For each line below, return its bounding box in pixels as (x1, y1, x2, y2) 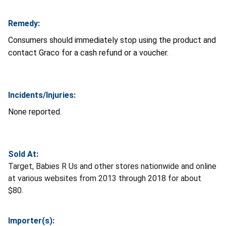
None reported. (8, 106, 62, 117)
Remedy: (8, 18, 40, 28)
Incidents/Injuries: (8, 90, 76, 100)
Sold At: (8, 149, 38, 159)
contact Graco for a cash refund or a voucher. (8, 47, 168, 58)
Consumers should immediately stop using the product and (8, 35, 216, 45)
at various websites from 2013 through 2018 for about (8, 173, 201, 183)
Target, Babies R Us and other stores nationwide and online (8, 161, 216, 171)
